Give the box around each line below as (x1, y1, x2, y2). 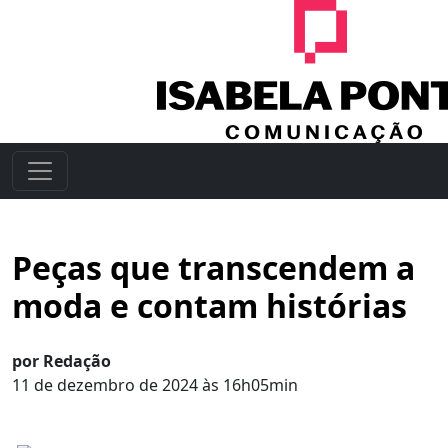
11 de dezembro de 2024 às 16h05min (12, 374, 298, 396)
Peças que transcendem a (12, 246, 415, 289)
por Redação (12, 350, 111, 372)
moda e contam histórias (12, 284, 407, 327)
